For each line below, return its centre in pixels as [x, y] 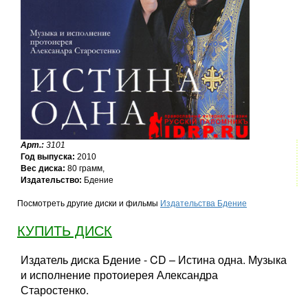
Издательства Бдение [203, 203]
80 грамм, [85, 168]
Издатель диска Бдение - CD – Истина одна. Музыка [154, 260]
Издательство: [51, 180]
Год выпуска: [48, 157]
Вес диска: [43, 168]
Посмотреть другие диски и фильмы [89, 203]
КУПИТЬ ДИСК [65, 231]
